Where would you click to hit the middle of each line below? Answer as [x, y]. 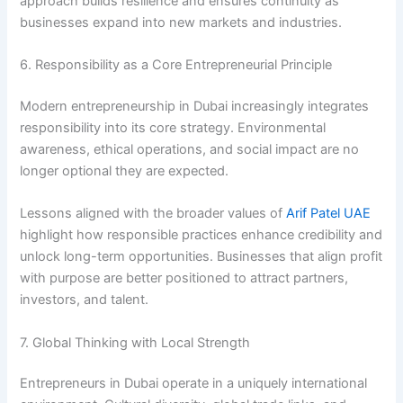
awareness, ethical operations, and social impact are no [190, 149]
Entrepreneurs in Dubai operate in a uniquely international [194, 384]
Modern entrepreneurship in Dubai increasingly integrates [195, 106]
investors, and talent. [85, 300]
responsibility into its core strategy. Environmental [173, 127]
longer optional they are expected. [125, 170]
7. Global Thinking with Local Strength [135, 342]
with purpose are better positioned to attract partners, [184, 278]
